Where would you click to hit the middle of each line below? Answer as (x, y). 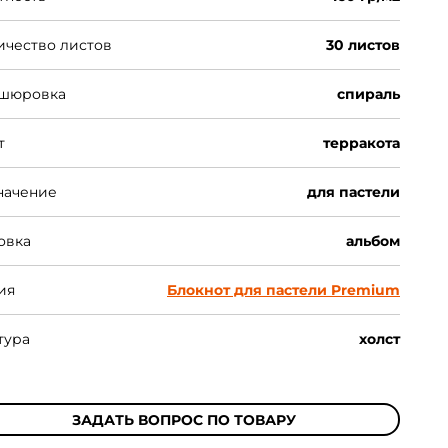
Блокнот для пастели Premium (283, 290)
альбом (373, 241)
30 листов (363, 45)
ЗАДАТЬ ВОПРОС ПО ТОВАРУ (184, 419)
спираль (368, 94)
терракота (361, 143)
